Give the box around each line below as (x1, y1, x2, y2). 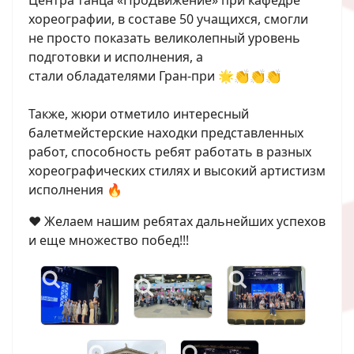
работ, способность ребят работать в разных (28, 143, 311, 161)
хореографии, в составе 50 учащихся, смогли (28, 10, 308, 28)
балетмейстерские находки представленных (28, 124, 303, 142)
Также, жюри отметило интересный (28, 105, 249, 123)
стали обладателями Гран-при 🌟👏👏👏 (28, 67, 281, 85)
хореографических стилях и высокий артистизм (28, 162, 326, 180)
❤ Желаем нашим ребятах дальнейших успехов (28, 213, 326, 231)
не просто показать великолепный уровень (28, 29, 300, 47)
